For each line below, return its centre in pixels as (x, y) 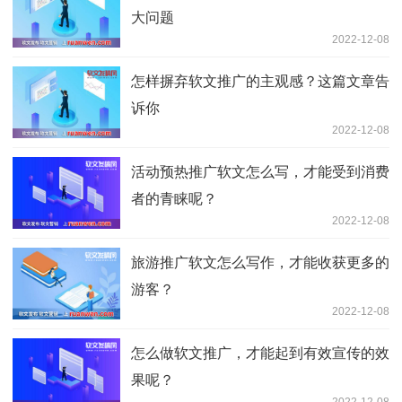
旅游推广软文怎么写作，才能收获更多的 (260, 263)
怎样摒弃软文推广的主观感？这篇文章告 (260, 82)
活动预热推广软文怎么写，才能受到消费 (260, 172)
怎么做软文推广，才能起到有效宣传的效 (260, 354)
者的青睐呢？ (176, 199)
